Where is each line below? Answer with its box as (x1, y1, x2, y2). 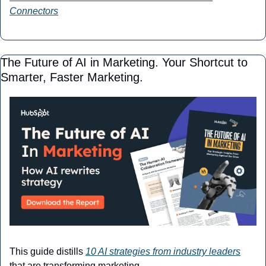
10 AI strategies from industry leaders (85, 246, 240, 257)
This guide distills (9, 246, 85, 257)
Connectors (9, 5, 58, 16)
